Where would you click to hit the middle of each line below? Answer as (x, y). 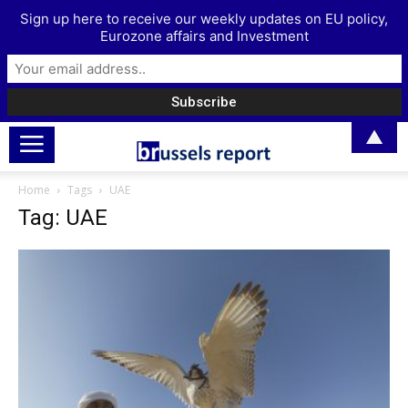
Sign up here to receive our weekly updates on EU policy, (204, 19)
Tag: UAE (63, 218)
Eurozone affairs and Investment (204, 36)
